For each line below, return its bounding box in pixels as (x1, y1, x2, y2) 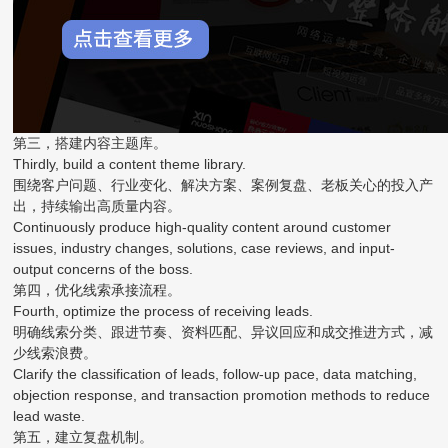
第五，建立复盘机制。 (13, 428, 154, 445)
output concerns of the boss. (13, 260, 194, 277)
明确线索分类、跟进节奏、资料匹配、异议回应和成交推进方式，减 (13, 323, 434, 340)
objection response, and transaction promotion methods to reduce (13, 386, 431, 403)
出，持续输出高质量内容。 (13, 197, 182, 214)
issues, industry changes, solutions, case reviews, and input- (13, 239, 396, 256)
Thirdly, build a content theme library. (13, 155, 247, 172)
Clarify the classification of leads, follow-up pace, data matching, (13, 365, 418, 382)
